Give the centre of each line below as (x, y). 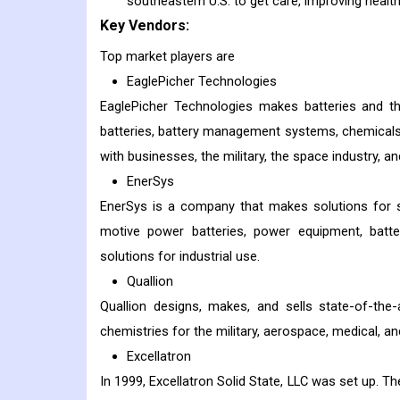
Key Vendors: (145, 26)
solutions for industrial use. (180, 257)
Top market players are (167, 57)
